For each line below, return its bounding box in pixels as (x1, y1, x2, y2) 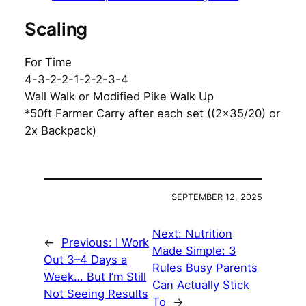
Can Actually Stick (152, 278, 249, 292)
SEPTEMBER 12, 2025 (171, 192, 262, 203)
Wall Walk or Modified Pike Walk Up (25, 89, 214, 104)
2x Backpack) (25, 124, 96, 138)
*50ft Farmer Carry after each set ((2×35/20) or (25, 107, 280, 121)
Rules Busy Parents (152, 261, 258, 275)
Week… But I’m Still (44, 269, 146, 283)
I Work (115, 235, 149, 249)
